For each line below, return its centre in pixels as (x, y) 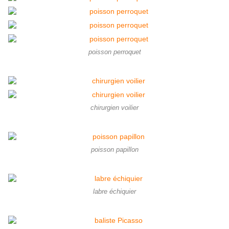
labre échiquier (114, 192)
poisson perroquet (114, 52)
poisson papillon (114, 150)
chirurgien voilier (114, 108)
